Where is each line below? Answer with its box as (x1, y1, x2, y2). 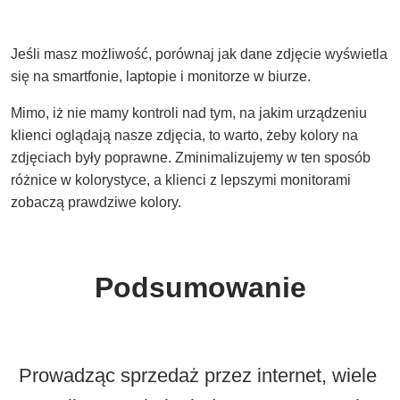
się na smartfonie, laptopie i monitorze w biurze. (11, 69, 311, 85)
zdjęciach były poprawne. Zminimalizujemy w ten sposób (11, 150, 371, 166)
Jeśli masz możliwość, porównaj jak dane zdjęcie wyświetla (11, 46, 387, 62)
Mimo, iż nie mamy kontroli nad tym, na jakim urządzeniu (11, 105, 367, 121)
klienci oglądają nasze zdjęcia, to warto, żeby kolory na (11, 128, 358, 144)
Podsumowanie (94, 271, 306, 304)
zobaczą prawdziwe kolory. (11, 195, 181, 211)
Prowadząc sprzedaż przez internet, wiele (18, 364, 377, 387)
